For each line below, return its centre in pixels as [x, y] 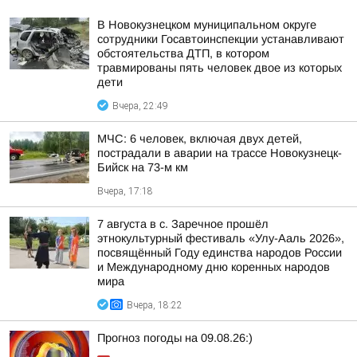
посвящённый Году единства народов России [220, 253]
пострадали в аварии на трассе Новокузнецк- [220, 153]
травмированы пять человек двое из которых [220, 68]
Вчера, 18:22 [155, 305]
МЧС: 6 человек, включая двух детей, [200, 139]
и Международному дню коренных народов [214, 267]
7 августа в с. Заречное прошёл [183, 224]
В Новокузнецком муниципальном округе [207, 25]
